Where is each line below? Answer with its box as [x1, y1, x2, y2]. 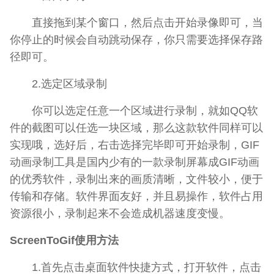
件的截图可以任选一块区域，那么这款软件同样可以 [10, 121, 263, 135]
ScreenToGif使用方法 [10, 234, 119, 247]
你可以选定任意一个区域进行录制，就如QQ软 [10, 104, 258, 117]
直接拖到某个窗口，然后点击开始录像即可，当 [10, 16, 263, 29]
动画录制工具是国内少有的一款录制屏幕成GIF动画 [10, 155, 259, 169]
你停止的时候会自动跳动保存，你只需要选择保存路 [10, 33, 263, 46]
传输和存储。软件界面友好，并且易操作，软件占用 [10, 190, 263, 203]
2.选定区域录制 [10, 77, 107, 91]
